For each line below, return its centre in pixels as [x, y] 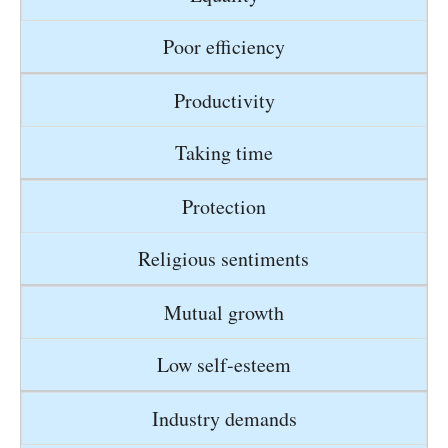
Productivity [224, 101]
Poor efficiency [223, 47]
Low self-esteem [223, 365]
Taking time [223, 153]
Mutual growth [224, 313]
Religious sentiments [223, 259]
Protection [224, 207]
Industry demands [224, 419]
